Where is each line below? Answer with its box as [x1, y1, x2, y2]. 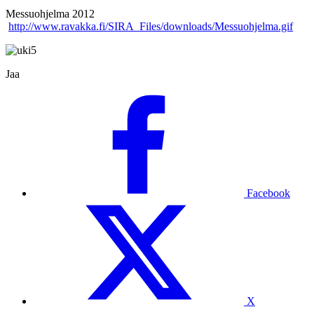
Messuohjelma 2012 [6, 7, 95, 20]
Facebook [247, 186, 290, 199]
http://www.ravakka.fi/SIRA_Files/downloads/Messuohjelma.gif [8, 20, 293, 32]
